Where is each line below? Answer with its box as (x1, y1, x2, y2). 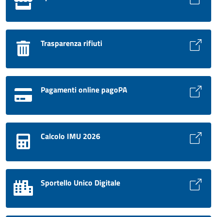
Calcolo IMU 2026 (41, 130, 100, 142)
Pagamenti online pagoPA (41, 84, 127, 96)
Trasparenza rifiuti (41, 37, 102, 49)
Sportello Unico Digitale (41, 177, 120, 189)
